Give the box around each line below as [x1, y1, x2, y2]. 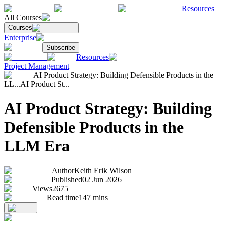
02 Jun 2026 [82, 175, 122, 184]
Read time [47, 193, 79, 202]
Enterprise [4, 33, 36, 42]
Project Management [4, 62, 69, 70]
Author [52, 166, 74, 175]
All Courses [4, 13, 42, 22]
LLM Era [4, 137, 70, 155]
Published [51, 175, 82, 184]
